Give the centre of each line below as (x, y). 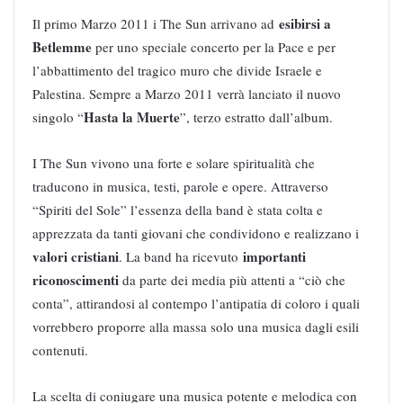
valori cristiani (76, 256)
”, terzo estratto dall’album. (256, 116)
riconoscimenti (76, 279)
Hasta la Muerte (132, 116)
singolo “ (58, 116)
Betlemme (62, 46)
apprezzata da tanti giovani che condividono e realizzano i (196, 233)
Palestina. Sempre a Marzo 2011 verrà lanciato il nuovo (187, 93)
